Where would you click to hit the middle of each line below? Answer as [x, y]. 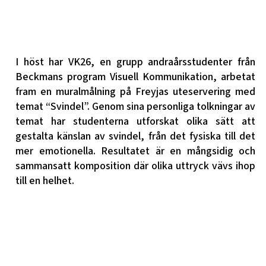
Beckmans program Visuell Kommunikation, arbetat [135, 77]
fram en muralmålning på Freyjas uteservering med [135, 91]
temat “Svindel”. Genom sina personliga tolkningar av [135, 106]
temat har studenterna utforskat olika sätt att [135, 121]
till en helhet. [45, 180]
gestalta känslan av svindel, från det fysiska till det [135, 136]
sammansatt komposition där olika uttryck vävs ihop [135, 166]
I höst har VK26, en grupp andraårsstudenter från [135, 62]
